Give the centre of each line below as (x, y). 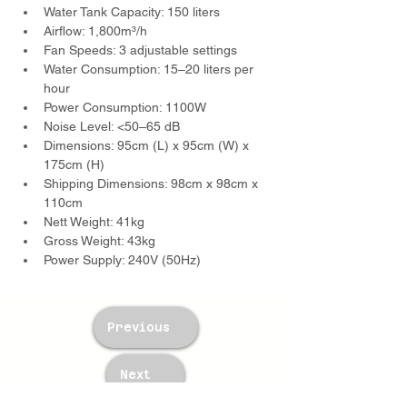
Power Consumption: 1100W (125, 107)
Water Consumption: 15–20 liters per (150, 69)
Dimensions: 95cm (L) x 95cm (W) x (148, 145)
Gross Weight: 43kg (99, 241)
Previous (139, 328)
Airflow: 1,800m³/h (95, 31)
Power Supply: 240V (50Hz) (122, 260)
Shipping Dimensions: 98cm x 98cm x (153, 184)
